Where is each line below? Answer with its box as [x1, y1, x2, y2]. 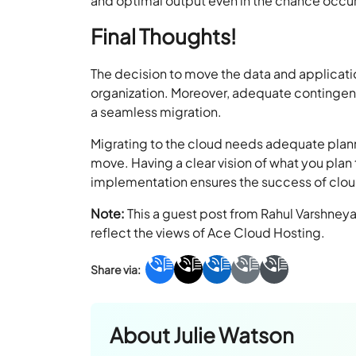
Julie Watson [173, 322, 295, 348]
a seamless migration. [91, 103, 222, 120]
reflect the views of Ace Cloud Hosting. [91, 224, 326, 241]
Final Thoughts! [91, 23, 237, 49]
